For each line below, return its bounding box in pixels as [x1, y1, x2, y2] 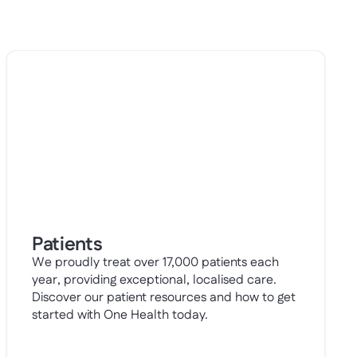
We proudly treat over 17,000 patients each [32, 253, 279, 272]
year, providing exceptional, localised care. [32, 271, 277, 289]
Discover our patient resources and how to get [32, 288, 296, 307]
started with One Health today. [32, 306, 208, 324]
